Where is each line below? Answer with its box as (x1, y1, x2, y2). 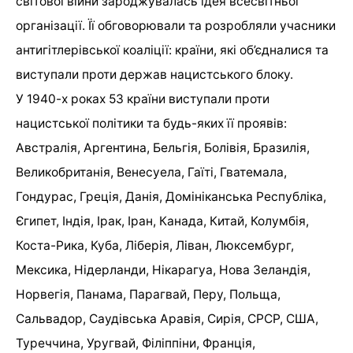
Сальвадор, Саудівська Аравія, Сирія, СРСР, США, (16, 311, 318, 327)
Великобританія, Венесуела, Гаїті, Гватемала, (16, 165, 287, 180)
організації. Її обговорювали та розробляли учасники (16, 18, 336, 34)
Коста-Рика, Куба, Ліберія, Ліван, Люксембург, (16, 238, 294, 254)
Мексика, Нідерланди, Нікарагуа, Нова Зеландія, (16, 262, 310, 278)
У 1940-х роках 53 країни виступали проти (16, 91, 269, 107)
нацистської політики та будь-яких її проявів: (16, 116, 287, 132)
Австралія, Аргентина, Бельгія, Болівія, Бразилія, (16, 140, 310, 156)
